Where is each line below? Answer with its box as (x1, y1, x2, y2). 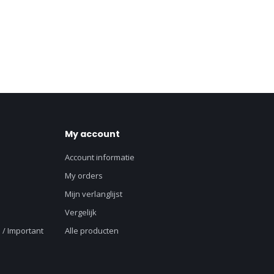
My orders (65, 170, 103, 181)
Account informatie (65, 152, 135, 163)
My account (65, 128, 120, 140)
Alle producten (65, 225, 119, 236)
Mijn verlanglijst (65, 188, 122, 199)
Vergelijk (65, 207, 97, 218)
